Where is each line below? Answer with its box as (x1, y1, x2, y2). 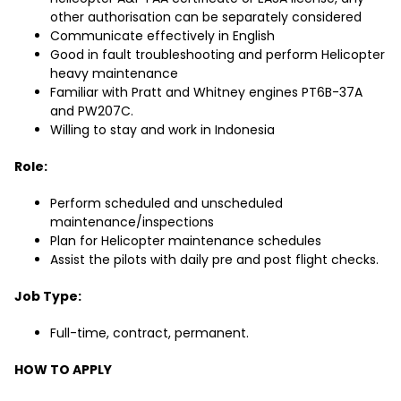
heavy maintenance (50, 64, 178, 83)
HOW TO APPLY (14, 361, 112, 380)
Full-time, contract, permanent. (50, 324, 249, 343)
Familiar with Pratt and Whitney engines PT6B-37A (50, 83, 363, 102)
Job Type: (14, 287, 81, 306)
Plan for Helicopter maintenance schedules (50, 232, 321, 251)
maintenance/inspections (50, 213, 214, 232)
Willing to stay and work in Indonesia (50, 121, 275, 140)
